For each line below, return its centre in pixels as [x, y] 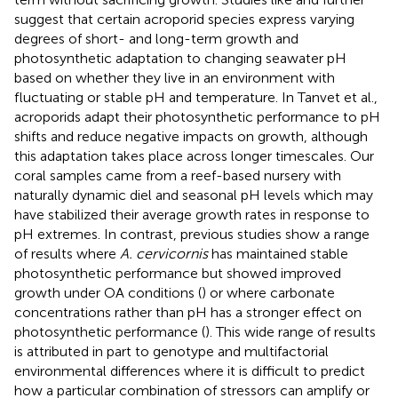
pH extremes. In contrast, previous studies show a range [192, 235]
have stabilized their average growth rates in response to [192, 215]
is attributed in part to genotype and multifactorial [171, 352]
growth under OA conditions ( [108, 293]
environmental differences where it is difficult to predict [190, 371]
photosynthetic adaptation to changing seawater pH [180, 59]
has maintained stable [278, 254]
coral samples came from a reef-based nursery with [178, 176]
